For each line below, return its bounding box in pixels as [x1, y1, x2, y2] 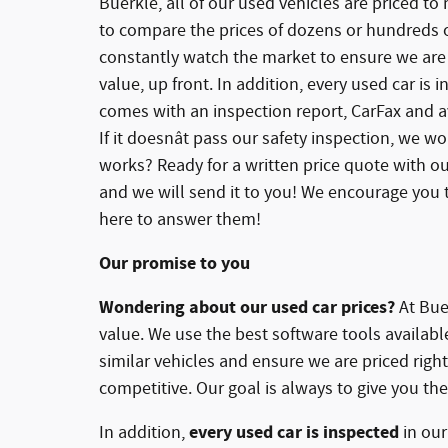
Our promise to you [99, 250, 250, 276]
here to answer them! [99, 207, 261, 232]
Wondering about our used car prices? [99, 294, 395, 320]
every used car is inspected [189, 419, 403, 445]
